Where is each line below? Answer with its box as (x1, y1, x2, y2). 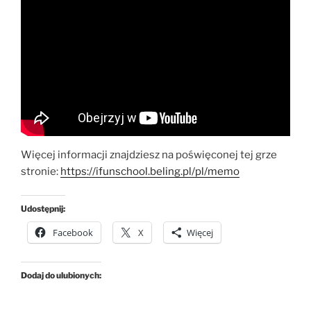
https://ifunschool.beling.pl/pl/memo (60, 165, 239, 178)
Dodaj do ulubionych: (21, 270, 101, 281)
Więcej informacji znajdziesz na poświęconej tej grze (21, 148, 277, 161)
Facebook (53, 226, 93, 239)
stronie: (21, 165, 60, 178)
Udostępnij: (21, 203, 65, 215)
